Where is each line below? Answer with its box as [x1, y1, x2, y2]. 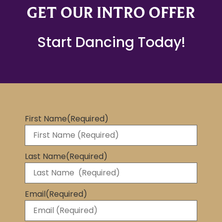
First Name [25, 113, 67, 125]
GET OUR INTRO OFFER [27, 3, 195, 21]
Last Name [25, 151, 66, 163]
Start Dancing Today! [37, 32, 185, 52]
